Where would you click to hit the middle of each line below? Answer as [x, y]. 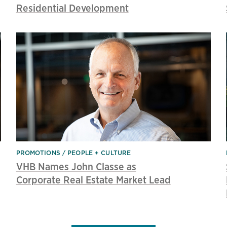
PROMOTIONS [38, 153]
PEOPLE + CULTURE [99, 153]
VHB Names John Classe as [76, 167]
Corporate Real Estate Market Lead [93, 180]
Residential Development [72, 8]
